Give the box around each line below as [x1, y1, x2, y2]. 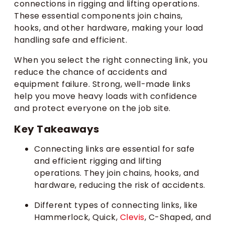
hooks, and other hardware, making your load [14, 22, 203, 34]
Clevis [120, 211, 145, 223]
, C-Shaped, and [144, 211, 211, 223]
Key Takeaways [14, 122, 99, 136]
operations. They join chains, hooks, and [34, 167, 199, 179]
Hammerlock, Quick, [34, 211, 120, 223]
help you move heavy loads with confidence [14, 90, 197, 102]
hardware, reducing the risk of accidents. [34, 179, 205, 191]
